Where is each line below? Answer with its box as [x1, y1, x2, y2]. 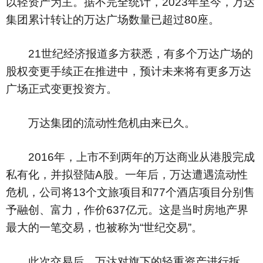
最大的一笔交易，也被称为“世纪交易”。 [6, 221, 203, 234]
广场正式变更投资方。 [6, 83, 117, 95]
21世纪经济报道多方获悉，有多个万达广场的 [6, 48, 253, 60]
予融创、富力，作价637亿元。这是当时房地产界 [6, 204, 248, 216]
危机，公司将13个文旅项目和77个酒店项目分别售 [6, 186, 255, 198]
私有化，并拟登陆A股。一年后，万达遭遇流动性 [6, 168, 248, 181]
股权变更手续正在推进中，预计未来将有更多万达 [6, 65, 251, 77]
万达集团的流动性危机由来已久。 [6, 117, 195, 129]
